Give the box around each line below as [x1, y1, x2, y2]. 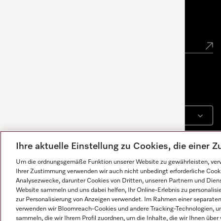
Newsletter [24, 21, 73, 31]
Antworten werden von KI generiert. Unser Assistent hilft [16, 212, 163, 218]
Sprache [24, 87, 56, 96]
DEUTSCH [46, 113, 78, 119]
